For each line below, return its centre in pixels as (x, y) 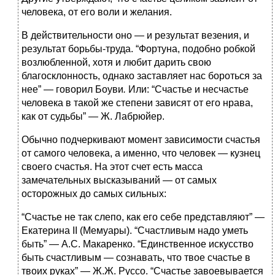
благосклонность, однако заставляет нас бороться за (142, 76)
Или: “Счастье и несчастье (188, 90)
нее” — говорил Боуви (72, 90)
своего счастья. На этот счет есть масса (112, 167)
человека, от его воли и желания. (97, 12)
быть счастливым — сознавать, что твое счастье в (136, 258)
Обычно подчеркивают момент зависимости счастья (141, 140)
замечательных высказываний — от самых (119, 180)
